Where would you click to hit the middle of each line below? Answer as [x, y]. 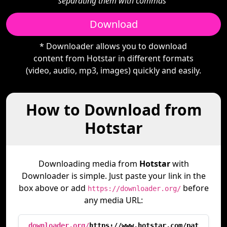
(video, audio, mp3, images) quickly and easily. [113, 70]
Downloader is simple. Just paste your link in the [113, 176]
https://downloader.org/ [134, 188]
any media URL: [113, 200]
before [195, 188]
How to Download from [113, 110]
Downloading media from [89, 164]
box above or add [53, 188]
